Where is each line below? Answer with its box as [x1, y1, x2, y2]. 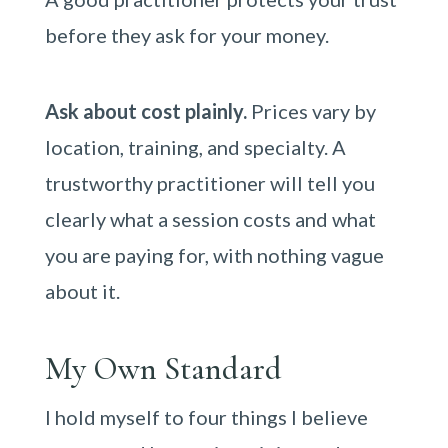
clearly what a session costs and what [44, 207, 376, 231]
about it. [44, 279, 120, 303]
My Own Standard [44, 349, 282, 388]
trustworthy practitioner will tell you [44, 171, 375, 195]
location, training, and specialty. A [44, 135, 346, 159]
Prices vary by [246, 99, 376, 123]
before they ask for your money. [44, 23, 329, 47]
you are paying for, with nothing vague [44, 243, 384, 267]
